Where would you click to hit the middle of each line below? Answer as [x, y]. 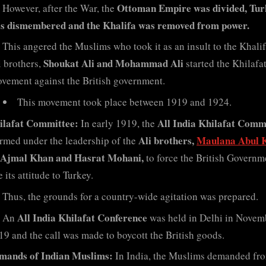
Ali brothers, [167, 140]
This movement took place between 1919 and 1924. [124, 102]
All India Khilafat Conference [82, 217]
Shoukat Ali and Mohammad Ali [113, 64]
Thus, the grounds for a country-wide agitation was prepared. [130, 196]
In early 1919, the [117, 123]
